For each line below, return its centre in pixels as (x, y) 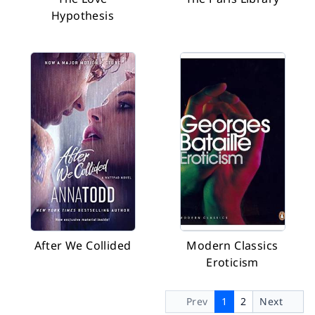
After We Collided (83, 245)
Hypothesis (82, 15)
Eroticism (232, 262)
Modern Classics (232, 245)
